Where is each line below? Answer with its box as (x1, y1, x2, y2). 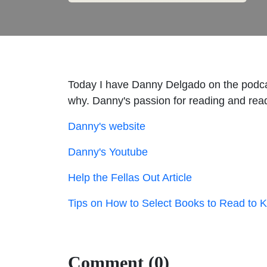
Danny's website (68, 120, 145, 132)
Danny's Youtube (68, 145, 148, 158)
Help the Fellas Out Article (68, 171, 192, 184)
